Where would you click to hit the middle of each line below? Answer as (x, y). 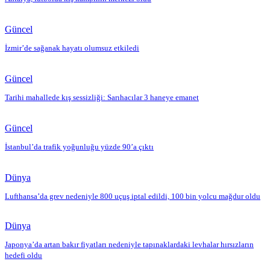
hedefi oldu (24, 256)
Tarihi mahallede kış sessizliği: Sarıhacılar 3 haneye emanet (102, 98)
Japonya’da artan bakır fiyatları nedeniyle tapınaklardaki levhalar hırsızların (129, 245)
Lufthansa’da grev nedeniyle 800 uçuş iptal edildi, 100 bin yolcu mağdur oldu (133, 196)
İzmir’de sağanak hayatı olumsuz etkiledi (72, 48)
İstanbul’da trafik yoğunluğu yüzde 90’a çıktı (79, 147)
